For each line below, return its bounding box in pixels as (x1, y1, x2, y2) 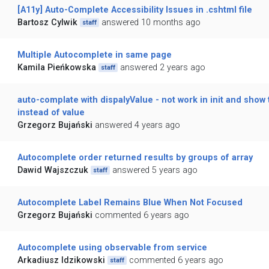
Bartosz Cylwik (17, 17, 77, 28)
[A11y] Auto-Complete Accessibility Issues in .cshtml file (17, 5, 252, 16)
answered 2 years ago (120, 62, 206, 73)
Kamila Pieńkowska (17, 62, 96, 73)
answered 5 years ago (112, 165, 198, 176)
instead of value (17, 107, 85, 118)
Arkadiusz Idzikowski (17, 255, 105, 266)
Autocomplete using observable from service (17, 243, 207, 253)
